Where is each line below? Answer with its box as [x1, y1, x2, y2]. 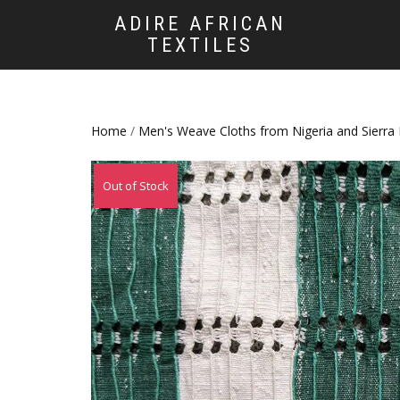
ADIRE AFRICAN [114, 12, 287, 35]
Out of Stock [103, 178, 169, 195]
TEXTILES [147, 34, 254, 56]
